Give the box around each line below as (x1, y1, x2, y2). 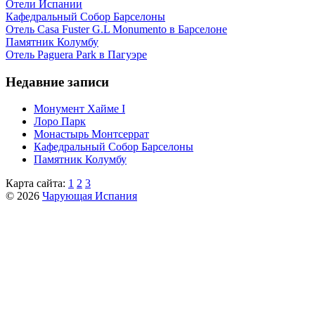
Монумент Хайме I (34, 103, 125, 115)
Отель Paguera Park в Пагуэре (6, 49, 147, 60)
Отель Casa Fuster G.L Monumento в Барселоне (6, 23, 227, 35)
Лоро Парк (34, 115, 86, 128)
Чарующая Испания (42, 190, 137, 202)
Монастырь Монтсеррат (34, 128, 149, 141)
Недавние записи (6, 74, 109, 89)
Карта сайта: (6, 177, 68, 190)
